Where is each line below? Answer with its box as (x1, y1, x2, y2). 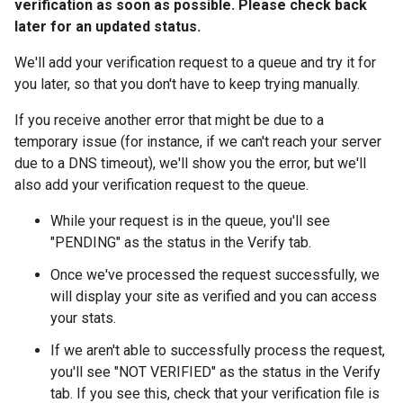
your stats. (50, 309, 116, 327)
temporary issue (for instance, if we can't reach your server (14, 133, 381, 150)
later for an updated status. (14, 18, 201, 35)
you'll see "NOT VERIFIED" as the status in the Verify (50, 363, 381, 381)
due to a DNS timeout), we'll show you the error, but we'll (14, 155, 366, 172)
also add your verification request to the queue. (14, 176, 309, 193)
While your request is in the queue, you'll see (50, 212, 330, 229)
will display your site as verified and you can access (50, 288, 377, 305)
